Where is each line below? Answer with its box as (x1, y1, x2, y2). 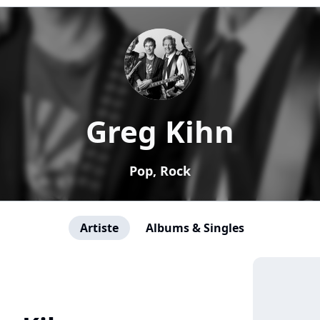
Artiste (80, 220, 119, 236)
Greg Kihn (86, 111, 234, 151)
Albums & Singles (146, 220, 244, 236)
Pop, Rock (129, 162, 191, 179)
